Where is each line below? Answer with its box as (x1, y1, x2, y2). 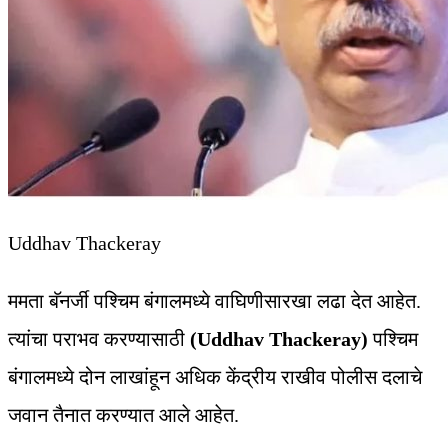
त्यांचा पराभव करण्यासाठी (8, 328, 190, 351)
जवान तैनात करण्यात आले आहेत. (8, 404, 239, 427)
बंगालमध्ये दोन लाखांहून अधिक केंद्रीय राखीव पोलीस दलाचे (8, 366, 422, 389)
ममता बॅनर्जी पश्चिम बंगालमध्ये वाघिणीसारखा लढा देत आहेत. (8, 290, 421, 313)
